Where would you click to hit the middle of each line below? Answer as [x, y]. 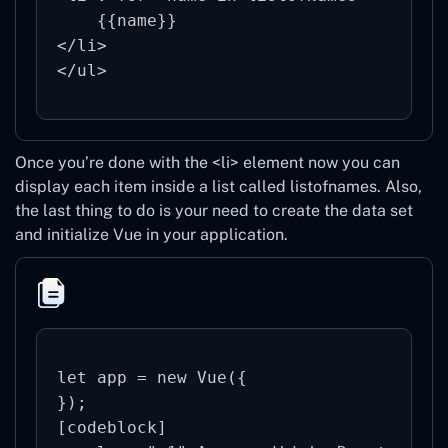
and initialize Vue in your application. [151, 234]
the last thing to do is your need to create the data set [214, 210]
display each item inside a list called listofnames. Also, [218, 186]
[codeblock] [112, 427]
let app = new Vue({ [152, 377]
